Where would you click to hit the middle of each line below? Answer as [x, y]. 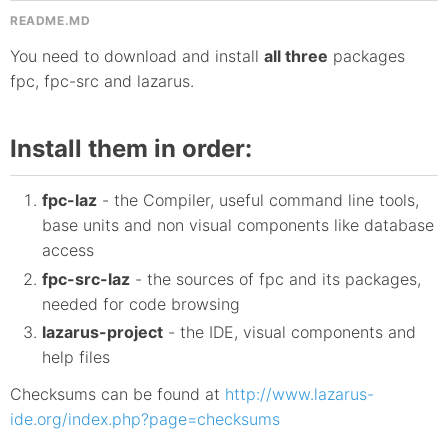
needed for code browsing [141, 303]
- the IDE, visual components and [289, 331]
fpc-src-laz [86, 278]
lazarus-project [102, 331]
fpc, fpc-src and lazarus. [102, 81]
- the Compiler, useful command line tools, [258, 200]
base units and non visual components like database [238, 225]
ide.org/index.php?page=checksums [145, 418]
